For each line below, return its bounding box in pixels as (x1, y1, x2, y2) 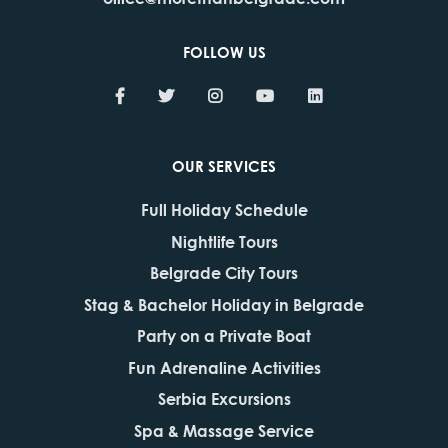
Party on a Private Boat (137, 324, 311, 348)
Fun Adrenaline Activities (127, 355, 321, 379)
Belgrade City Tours (150, 261, 298, 285)
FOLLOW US (182, 40, 266, 63)
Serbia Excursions (157, 387, 291, 411)
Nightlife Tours (170, 229, 278, 253)
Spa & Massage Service (134, 418, 314, 442)
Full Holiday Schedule (140, 198, 308, 222)
